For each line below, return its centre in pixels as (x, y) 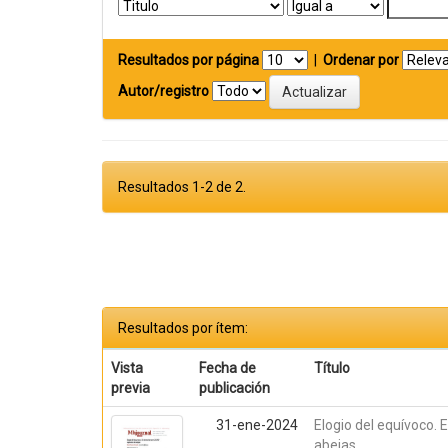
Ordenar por (361, 60)
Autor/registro (163, 90)
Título (332, 368)
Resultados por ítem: (183, 328)
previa (131, 388)
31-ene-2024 (257, 425)
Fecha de (228, 368)
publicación (235, 388)
